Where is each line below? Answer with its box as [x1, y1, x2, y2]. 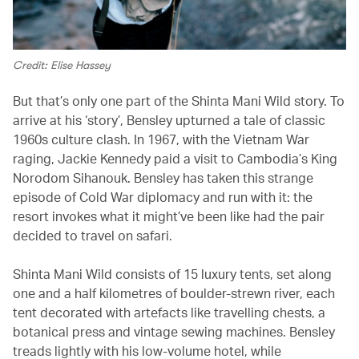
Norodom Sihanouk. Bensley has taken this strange [13, 169, 313, 187]
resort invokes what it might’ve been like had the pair [13, 208, 325, 225]
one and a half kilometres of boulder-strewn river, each [13, 284, 335, 302]
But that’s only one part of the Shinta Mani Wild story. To [13, 92, 345, 110]
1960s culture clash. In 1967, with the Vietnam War [13, 131, 309, 148]
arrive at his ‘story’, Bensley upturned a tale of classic [13, 111, 325, 129]
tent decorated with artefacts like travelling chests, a [13, 304, 325, 321]
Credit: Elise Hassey [13, 58, 111, 72]
